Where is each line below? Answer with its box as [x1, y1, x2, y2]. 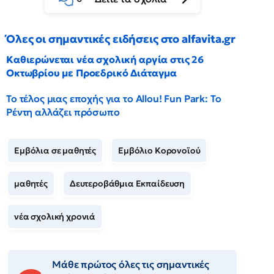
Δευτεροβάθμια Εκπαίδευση [69, 178, 185, 189]
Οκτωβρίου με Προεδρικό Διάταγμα [6, 67, 177, 79]
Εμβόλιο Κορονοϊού [118, 145, 201, 156]
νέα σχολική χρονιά [14, 211, 96, 222]
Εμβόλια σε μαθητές [14, 145, 97, 156]
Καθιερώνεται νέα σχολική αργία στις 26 [6, 53, 204, 65]
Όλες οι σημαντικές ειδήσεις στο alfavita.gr [6, 32, 236, 46]
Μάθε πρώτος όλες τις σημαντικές [52, 258, 210, 270]
